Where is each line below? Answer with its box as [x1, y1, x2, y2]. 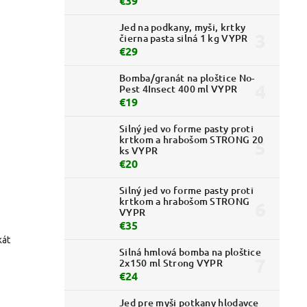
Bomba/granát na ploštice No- [119, 71, 255, 85]
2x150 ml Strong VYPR [119, 256, 223, 270]
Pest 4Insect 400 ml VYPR [119, 82, 238, 96]
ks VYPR [119, 144, 158, 158]
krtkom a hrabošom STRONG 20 [119, 133, 264, 147]
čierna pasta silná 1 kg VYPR [119, 32, 248, 45]
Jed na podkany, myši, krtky [119, 21, 246, 34]
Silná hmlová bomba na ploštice [119, 245, 262, 259]
